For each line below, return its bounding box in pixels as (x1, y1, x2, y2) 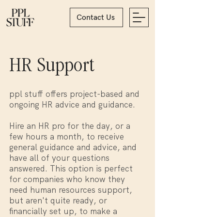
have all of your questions (9, 153, 109, 163)
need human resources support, (9, 185, 132, 195)
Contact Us (76, 13, 115, 22)
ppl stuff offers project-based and (9, 89, 139, 99)
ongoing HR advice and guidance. (9, 99, 135, 110)
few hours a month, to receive (9, 131, 124, 142)
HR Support (9, 56, 94, 77)
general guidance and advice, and (9, 142, 137, 153)
